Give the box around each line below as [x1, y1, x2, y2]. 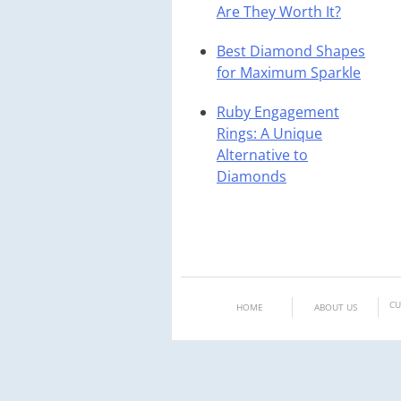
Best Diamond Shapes [217, 41, 365, 62]
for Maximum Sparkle [217, 63, 361, 83]
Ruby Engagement [217, 102, 339, 123]
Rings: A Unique [217, 124, 322, 144]
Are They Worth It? [217, 2, 341, 22]
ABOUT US [313, 301, 357, 314]
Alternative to [217, 145, 308, 166]
